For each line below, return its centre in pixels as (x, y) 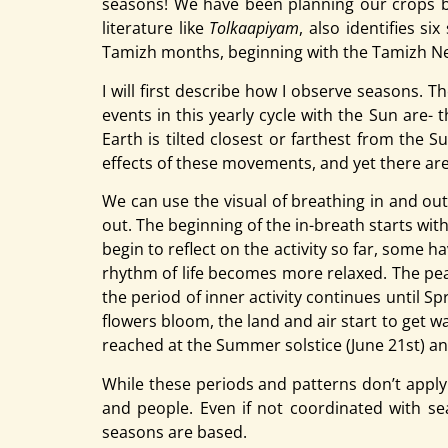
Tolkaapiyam (254, 28)
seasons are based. (174, 431)
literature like (156, 28)
